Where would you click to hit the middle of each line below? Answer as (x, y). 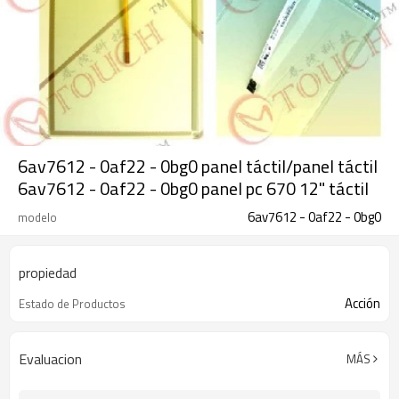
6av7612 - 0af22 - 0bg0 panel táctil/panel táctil (198, 166)
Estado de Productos (72, 304)
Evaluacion (50, 359)
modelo (37, 217)
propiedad (48, 273)
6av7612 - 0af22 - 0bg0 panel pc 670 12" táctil (193, 188)
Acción (362, 303)
